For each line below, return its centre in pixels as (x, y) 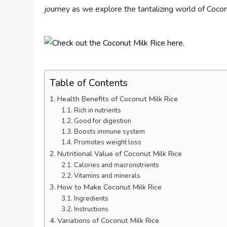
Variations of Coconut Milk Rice (108, 220)
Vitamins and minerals (107, 176)
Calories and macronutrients (116, 165)
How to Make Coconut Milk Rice (110, 187)
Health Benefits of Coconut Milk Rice (118, 99)
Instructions (91, 209)
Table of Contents (89, 83)
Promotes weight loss (107, 142)
